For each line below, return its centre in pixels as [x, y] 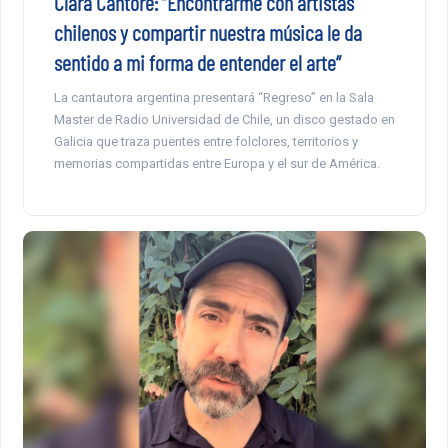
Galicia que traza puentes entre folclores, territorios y [205, 141]
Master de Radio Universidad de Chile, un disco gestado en [224, 119]
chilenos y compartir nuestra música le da [207, 31]
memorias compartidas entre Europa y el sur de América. [216, 163]
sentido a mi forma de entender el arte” [197, 61]
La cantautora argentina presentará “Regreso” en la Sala [213, 97]
